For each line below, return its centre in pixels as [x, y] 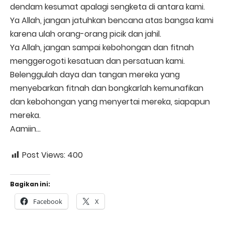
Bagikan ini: [30, 184]
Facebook [48, 201]
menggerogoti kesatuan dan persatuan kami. [97, 61]
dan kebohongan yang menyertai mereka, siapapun [110, 102]
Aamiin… [25, 129]
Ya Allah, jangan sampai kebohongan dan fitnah [102, 48]
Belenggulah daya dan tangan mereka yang [95, 75]
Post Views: [44, 155]
